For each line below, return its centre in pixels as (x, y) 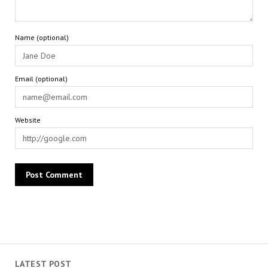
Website (28, 120)
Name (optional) (42, 38)
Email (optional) (41, 79)
